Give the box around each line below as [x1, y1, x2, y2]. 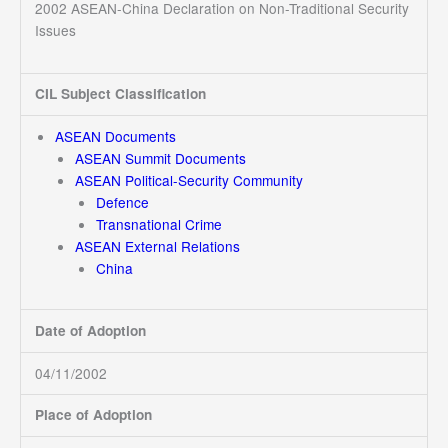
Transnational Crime [95, 214, 222, 235]
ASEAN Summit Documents [75, 148, 247, 169]
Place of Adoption [34, 405, 152, 425]
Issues [34, 20, 76, 41]
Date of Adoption [34, 320, 146, 340]
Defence [95, 192, 149, 213]
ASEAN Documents [54, 126, 176, 147]
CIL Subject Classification [34, 84, 206, 104]
